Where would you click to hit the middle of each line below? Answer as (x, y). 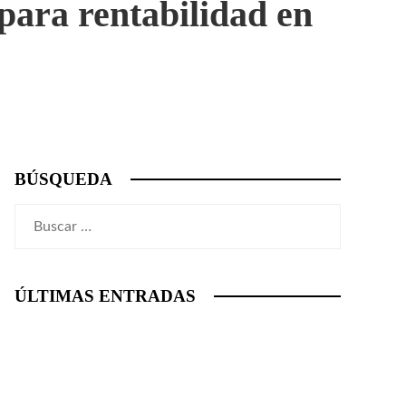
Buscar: (37, 216)
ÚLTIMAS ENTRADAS (105, 296)
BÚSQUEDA (63, 179)
